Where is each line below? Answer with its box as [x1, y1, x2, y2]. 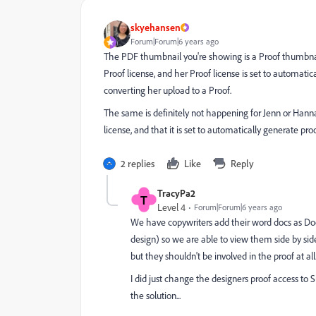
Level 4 [157, 200, 186, 214]
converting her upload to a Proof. [104, 83, 231, 97]
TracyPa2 [157, 186, 195, 199]
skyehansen [130, 20, 181, 33]
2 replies [121, 157, 154, 169]
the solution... [130, 288, 181, 302]
